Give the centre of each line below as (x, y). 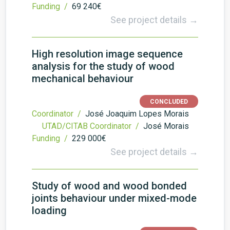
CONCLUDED (169, 102)
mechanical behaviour (83, 79)
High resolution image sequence (107, 54)
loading (49, 210)
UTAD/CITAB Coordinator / (92, 126)
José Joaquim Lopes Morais (137, 114)
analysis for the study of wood (103, 66)
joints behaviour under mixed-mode (114, 198)
